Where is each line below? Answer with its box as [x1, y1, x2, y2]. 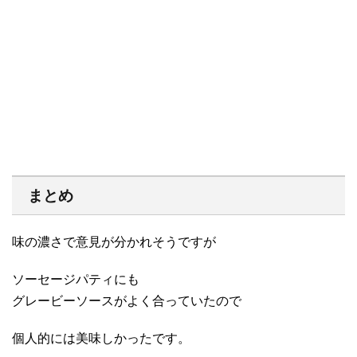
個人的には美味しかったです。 [12, 331, 190, 345]
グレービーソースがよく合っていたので [12, 293, 241, 308]
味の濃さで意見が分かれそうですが [12, 234, 216, 249]
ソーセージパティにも [12, 272, 139, 286]
